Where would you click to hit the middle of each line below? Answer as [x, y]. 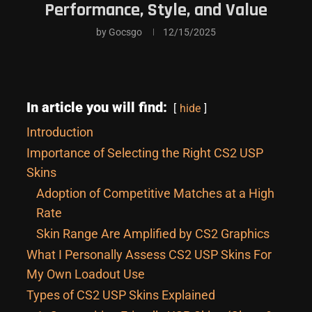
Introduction [60, 132]
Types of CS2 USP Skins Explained [121, 295]
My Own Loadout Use [86, 274]
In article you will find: [97, 107]
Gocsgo [125, 32]
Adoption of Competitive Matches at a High [155, 193]
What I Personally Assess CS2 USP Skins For [149, 254]
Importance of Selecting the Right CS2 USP [145, 153]
